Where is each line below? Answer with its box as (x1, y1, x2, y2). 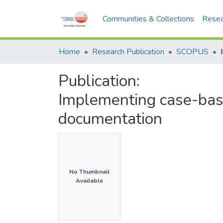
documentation (58, 108, 162, 129)
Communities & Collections (103, 13, 195, 24)
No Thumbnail (69, 168, 110, 176)
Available (76, 177, 103, 185)
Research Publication (92, 46, 164, 57)
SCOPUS (176, 46, 209, 57)
